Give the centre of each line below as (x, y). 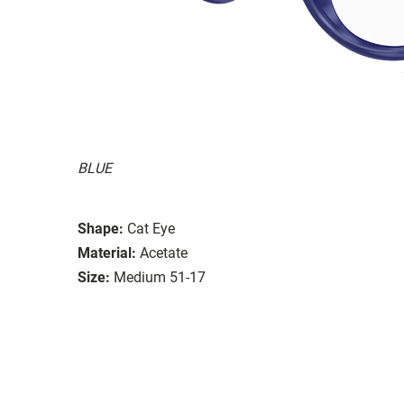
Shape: (101, 228)
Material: (107, 252)
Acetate (164, 252)
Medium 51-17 (160, 277)
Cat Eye (151, 228)
